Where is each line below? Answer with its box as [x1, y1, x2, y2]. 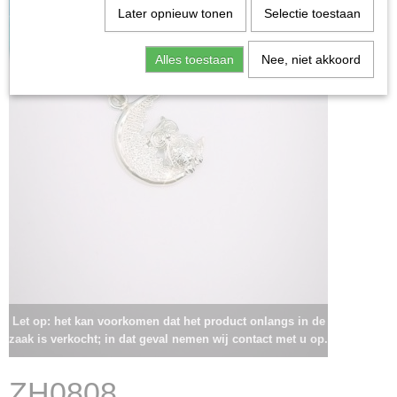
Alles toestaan [154, 52, 234, 66]
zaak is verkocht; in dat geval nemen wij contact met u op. [9, 332, 328, 346]
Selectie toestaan [263, 6, 361, 20]
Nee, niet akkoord [261, 52, 361, 66]
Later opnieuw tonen [117, 6, 233, 20]
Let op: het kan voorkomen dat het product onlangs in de [12, 315, 325, 328]
